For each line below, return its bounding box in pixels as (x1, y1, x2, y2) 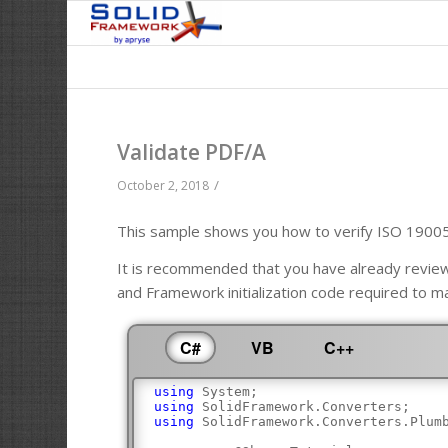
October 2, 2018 (117, 177, 210, 194)
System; (194, 383, 259, 399)
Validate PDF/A (117, 138, 267, 166)
